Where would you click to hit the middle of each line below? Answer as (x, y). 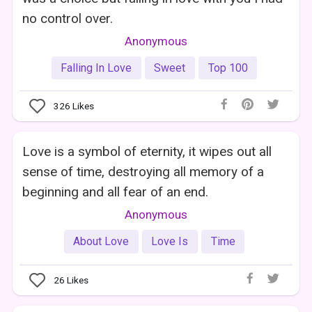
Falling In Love (96, 68)
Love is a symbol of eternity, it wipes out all (147, 152)
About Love (101, 242)
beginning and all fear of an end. (116, 192)
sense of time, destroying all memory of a (143, 172)
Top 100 (228, 68)
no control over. (68, 18)
